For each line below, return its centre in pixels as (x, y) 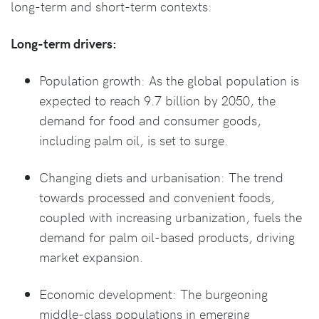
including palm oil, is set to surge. (134, 140)
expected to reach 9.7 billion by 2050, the (157, 100)
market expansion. (91, 256)
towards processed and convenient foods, (157, 197)
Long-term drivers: (64, 43)
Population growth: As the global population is (169, 80)
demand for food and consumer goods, (150, 120)
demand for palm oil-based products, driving (167, 236)
